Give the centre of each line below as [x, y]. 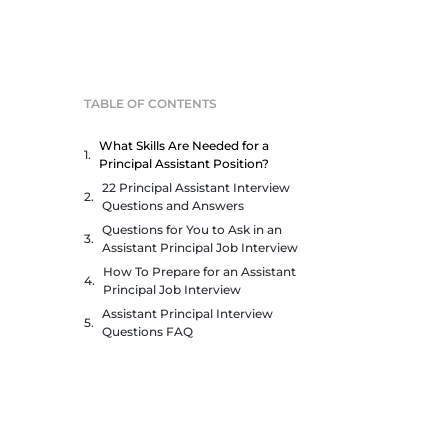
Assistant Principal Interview [187, 313]
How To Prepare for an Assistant [199, 271]
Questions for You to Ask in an [192, 229]
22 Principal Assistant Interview [196, 187]
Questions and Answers [173, 205]
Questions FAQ [147, 331]
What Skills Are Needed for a [184, 145]
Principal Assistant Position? [184, 163]
